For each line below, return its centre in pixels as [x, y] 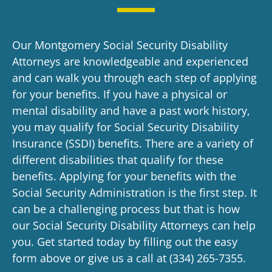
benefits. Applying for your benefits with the [124, 176]
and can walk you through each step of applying [134, 78]
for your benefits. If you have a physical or [120, 94]
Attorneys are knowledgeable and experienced [130, 62]
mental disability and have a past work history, [131, 111]
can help [232, 226]
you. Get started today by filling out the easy [125, 242]
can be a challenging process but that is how [126, 209]
